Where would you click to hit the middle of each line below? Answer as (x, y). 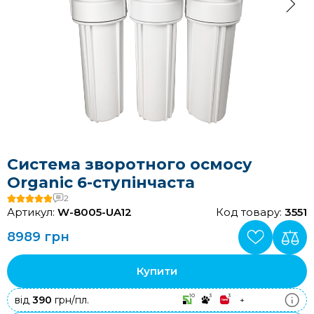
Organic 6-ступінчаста (101, 183)
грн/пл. (70, 300)
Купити (157, 271)
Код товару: (250, 212)
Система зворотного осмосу (130, 164)
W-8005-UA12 (95, 212)
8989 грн (38, 237)
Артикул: (32, 212)
